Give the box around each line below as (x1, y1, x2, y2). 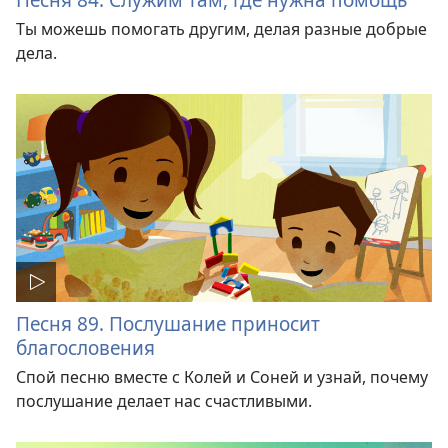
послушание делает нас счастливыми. (16, 389, 312, 412)
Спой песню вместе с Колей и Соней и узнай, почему (16, 365, 428, 388)
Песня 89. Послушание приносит (16, 309, 320, 337)
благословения (16, 333, 155, 361)
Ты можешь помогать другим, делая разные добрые (16, 18, 427, 41)
